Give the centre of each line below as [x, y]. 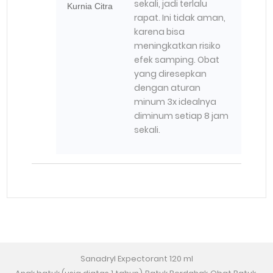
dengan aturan [168, 87]
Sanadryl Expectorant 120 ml [136, 258]
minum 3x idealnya [175, 101]
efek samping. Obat [177, 59]
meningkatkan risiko [178, 45]
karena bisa [160, 31]
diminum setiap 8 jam [182, 115]
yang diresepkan [171, 73]
